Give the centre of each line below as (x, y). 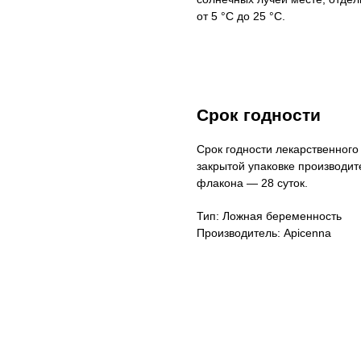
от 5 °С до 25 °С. (241, 16)
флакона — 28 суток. (252, 183)
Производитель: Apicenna (264, 233)
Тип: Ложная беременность (269, 216)
